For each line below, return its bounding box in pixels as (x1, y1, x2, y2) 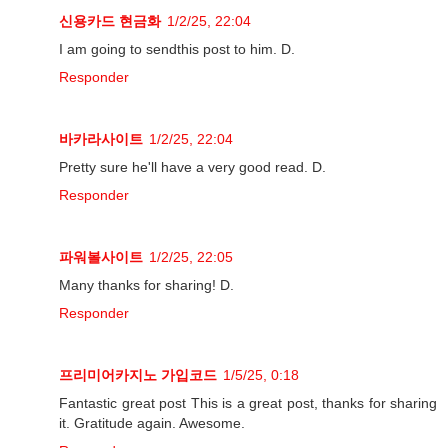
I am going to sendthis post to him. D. (59, 41, 295, 58)
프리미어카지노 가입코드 (59, 367, 217, 384)
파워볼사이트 (59, 249, 143, 266)
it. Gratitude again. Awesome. (59, 415, 245, 432)
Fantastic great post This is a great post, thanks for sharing (59, 395, 437, 412)
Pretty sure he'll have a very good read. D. (59, 159, 326, 176)
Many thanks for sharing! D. (59, 277, 234, 294)
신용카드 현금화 (59, 13, 161, 30)
